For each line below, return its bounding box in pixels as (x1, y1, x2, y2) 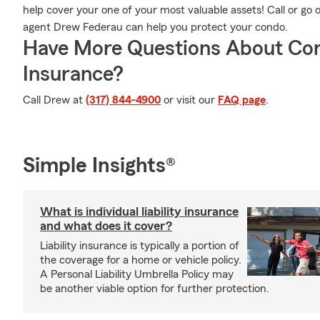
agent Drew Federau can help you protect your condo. (23, 21, 288, 33)
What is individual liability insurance (40, 205, 239, 218)
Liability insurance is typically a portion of (40, 240, 239, 251)
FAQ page (218, 94, 266, 106)
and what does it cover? (40, 219, 172, 232)
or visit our (161, 94, 218, 106)
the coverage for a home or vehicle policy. (40, 254, 241, 266)
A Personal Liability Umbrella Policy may (40, 269, 234, 280)
